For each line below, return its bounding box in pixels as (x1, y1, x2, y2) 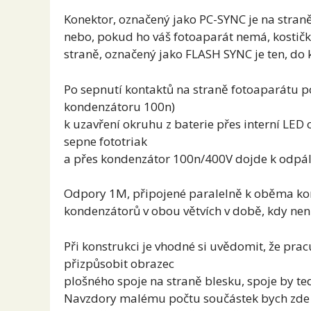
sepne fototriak (64, 133, 147, 149)
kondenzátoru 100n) (64, 98, 175, 115)
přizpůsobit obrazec (64, 255, 174, 271)
